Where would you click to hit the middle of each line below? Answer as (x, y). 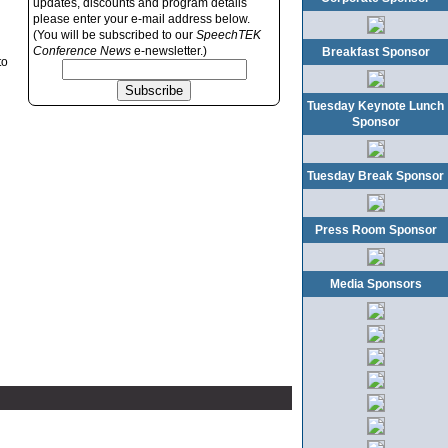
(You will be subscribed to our (114, 35)
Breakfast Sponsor (375, 52)
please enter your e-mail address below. (141, 19)
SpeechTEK (228, 35)
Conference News (82, 51)
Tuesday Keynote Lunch (375, 106)
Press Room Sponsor (375, 230)
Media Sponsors (375, 284)
